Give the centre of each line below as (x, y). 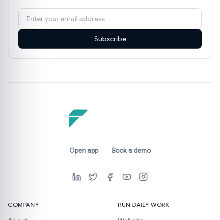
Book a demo (131, 151)
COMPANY (24, 205)
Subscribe (110, 39)
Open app (84, 151)
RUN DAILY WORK (144, 205)
